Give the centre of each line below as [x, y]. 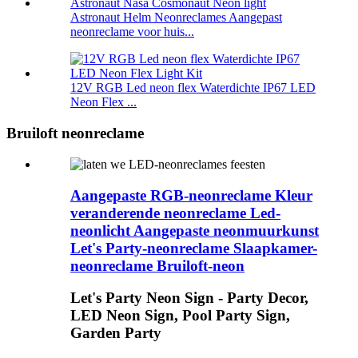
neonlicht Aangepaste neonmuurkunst [195, 230]
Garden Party [116, 333]
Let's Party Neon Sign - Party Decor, [189, 298]
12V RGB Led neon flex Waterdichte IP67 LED [193, 88]
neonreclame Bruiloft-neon [157, 265]
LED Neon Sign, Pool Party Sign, [180, 316]
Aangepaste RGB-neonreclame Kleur [191, 195]
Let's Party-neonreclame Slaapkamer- [194, 248]
